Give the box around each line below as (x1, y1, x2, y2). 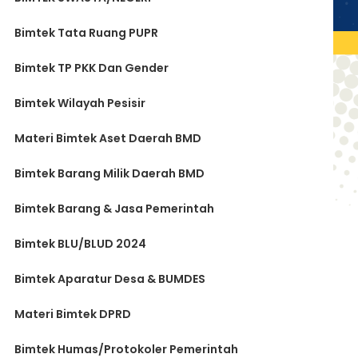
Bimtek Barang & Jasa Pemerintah (14, 201, 214, 217)
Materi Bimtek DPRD (14, 306, 131, 322)
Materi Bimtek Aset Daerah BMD (14, 130, 201, 146)
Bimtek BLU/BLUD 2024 (14, 236, 146, 252)
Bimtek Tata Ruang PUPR (14, 25, 158, 41)
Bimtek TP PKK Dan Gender (14, 60, 169, 76)
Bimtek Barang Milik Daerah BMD (14, 165, 205, 181)
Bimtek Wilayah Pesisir (14, 95, 145, 111)
